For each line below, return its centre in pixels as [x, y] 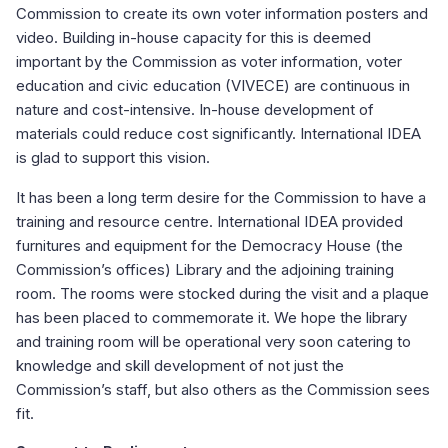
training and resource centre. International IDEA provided [209, 221]
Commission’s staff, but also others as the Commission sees [223, 389]
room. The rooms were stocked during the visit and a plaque [222, 293]
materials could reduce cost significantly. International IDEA [218, 133]
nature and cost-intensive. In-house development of [195, 109]
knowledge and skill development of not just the [180, 365]
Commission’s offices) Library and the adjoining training [205, 269]
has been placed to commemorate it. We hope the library [211, 317]
